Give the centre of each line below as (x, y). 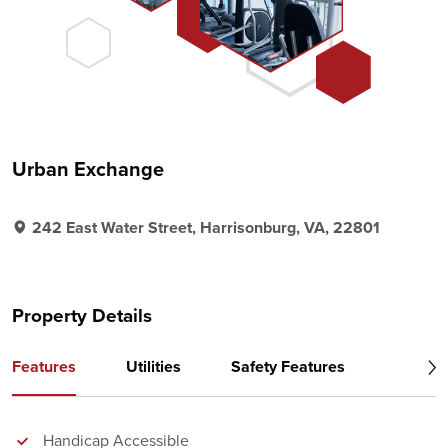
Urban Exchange (88, 169)
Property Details (82, 315)
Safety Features (288, 366)
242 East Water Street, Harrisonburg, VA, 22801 (206, 227)
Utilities (153, 366)
